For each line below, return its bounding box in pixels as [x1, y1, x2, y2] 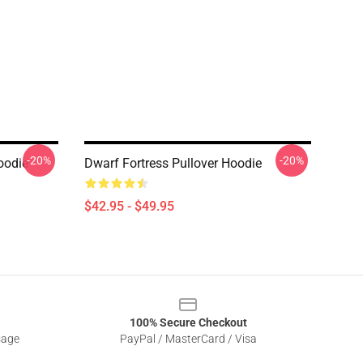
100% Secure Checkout [129, 316, 247, 329]
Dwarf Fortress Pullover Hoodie [84, 156, 262, 171]
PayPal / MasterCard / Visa [119, 332, 257, 345]
